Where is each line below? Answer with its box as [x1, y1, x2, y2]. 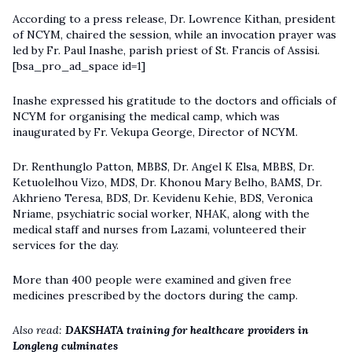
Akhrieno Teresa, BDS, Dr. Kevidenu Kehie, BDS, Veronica [13, 190, 313, 205]
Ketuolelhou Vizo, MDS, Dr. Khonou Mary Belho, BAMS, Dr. [13, 174, 322, 189]
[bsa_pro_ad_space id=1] [13, 58, 145, 73]
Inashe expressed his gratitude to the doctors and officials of [13, 93, 336, 108]
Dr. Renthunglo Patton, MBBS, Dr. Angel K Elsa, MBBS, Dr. [13, 159, 314, 174]
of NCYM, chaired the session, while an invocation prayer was [13, 27, 336, 42]
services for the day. [13, 237, 119, 252]
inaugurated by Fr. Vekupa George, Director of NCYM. [13, 124, 298, 139]
